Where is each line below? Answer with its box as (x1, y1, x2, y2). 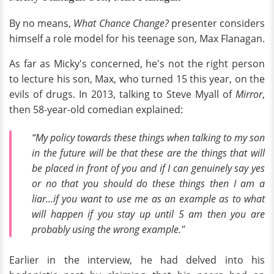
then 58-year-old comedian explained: (9, 102, 183, 116)
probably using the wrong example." (32, 222, 185, 236)
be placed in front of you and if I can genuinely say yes (32, 161, 265, 175)
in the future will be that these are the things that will (32, 146, 265, 160)
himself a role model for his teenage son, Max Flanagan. (9, 31, 265, 45)
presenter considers (168, 16, 265, 30)
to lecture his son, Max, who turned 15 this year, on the (9, 72, 265, 86)
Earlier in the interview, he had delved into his (9, 253, 265, 267)
